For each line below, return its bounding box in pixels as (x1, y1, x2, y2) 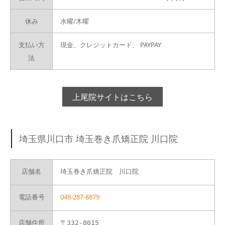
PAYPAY (140, 40, 161, 50)
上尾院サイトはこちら (72, 91, 153, 102)
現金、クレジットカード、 (60, 40, 140, 50)
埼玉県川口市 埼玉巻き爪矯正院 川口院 (19, 133, 178, 145)
